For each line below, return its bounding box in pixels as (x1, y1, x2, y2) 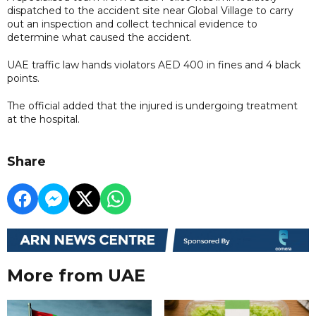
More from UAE (7, 265, 145, 286)
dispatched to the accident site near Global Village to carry (7, 4, 293, 17)
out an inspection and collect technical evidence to (7, 17, 257, 30)
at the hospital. (7, 112, 83, 126)
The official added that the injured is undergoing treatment (7, 99, 298, 112)
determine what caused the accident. (7, 30, 192, 44)
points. (7, 71, 42, 85)
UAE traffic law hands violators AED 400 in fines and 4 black (7, 58, 300, 71)
